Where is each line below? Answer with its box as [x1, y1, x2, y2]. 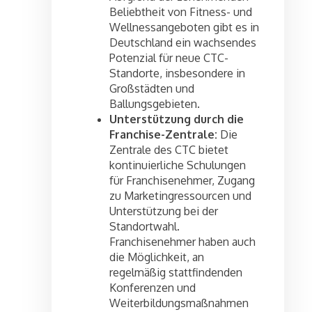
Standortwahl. [109, 219, 180, 234]
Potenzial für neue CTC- [109, 51, 228, 65]
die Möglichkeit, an [109, 250, 204, 265]
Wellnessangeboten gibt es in [109, 20, 259, 35]
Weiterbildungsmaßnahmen [109, 296, 249, 311]
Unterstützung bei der [109, 204, 218, 219]
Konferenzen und [109, 281, 196, 295]
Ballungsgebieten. [109, 97, 200, 111]
